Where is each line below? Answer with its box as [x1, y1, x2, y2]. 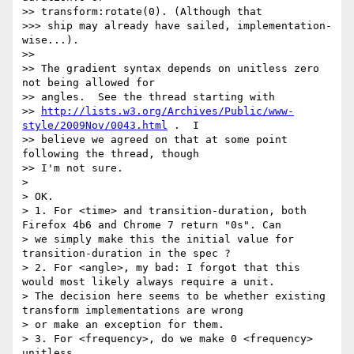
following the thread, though [22, 148, 199, 160]
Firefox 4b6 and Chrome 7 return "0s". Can [22, 219, 281, 232]
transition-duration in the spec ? [22, 247, 231, 260]
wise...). [22, 34, 79, 47]
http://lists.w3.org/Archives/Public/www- [41, 105, 294, 118]
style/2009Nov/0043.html [22, 119, 168, 132]
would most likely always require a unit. [22, 276, 281, 288]
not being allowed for [22, 77, 155, 89]
